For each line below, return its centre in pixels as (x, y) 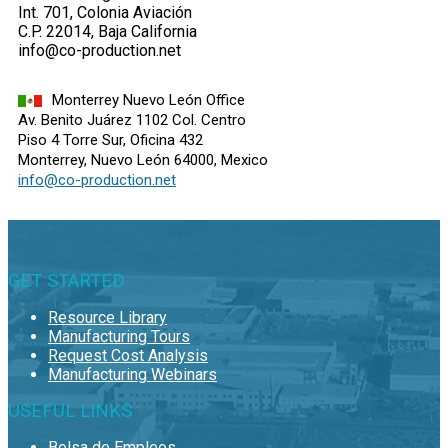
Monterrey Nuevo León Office (148, 99)
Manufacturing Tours (119, 336)
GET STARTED (66, 280)
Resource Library (107, 317)
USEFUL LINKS (70, 410)
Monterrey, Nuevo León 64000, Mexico (143, 159)
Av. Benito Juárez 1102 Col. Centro (132, 119)
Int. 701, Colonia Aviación (105, 12)
